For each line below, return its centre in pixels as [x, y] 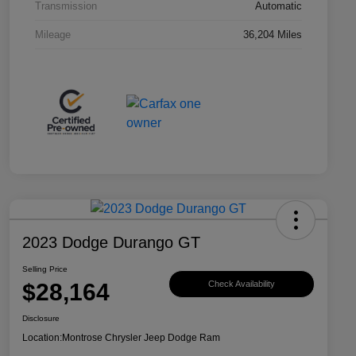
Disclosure [41, 318]
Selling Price [45, 269]
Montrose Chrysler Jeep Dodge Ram [141, 337]
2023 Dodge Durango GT [111, 242]
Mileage [53, 35]
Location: [42, 337]
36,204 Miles [273, 35]
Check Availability [242, 284]
